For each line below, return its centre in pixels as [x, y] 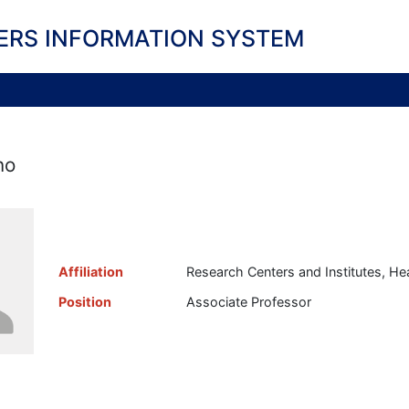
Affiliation [90, 272]
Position [84, 302]
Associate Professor [248, 302]
